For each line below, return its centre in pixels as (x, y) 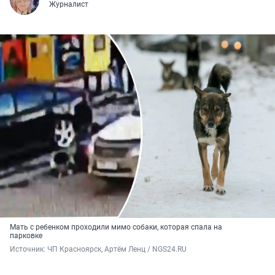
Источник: (29, 249)
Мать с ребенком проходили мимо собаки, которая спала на (116, 227)
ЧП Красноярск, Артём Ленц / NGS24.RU (117, 249)
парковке (27, 235)
